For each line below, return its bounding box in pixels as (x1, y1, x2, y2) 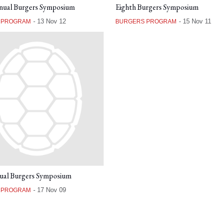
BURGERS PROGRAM (115, 18, 176, 25)
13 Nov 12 (37, 17, 66, 25)
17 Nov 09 (37, 186, 66, 194)
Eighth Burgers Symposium (115, 1, 198, 12)
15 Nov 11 (183, 17, 211, 25)
